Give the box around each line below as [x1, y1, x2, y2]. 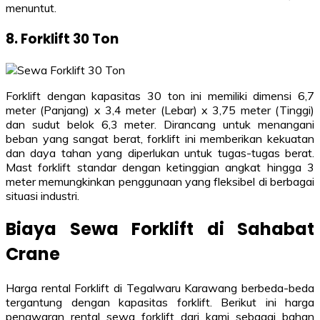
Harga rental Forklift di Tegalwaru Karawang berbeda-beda [6, 281, 314, 296]
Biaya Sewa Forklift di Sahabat [6, 217, 314, 241]
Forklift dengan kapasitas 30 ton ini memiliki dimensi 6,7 [6, 88, 314, 103]
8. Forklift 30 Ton [6, 29, 119, 49]
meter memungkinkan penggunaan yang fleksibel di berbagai [6, 174, 314, 189]
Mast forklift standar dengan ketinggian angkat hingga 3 [6, 159, 314, 174]
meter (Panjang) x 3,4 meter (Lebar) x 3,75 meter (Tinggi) [6, 102, 314, 117]
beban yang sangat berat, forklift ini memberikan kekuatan [6, 131, 314, 146]
